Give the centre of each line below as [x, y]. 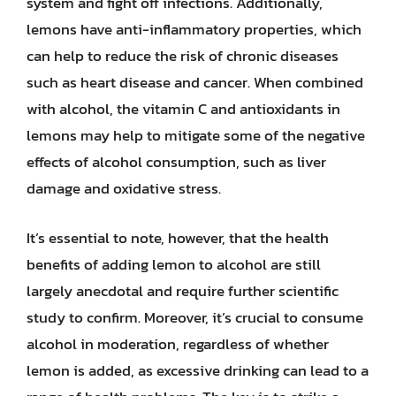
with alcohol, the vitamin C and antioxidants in [183, 109]
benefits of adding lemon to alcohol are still [174, 264]
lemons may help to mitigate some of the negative [196, 135]
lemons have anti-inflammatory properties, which [194, 29]
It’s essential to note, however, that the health [178, 237]
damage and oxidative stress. [124, 188]
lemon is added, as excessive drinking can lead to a [198, 370]
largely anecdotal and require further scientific [183, 290]
